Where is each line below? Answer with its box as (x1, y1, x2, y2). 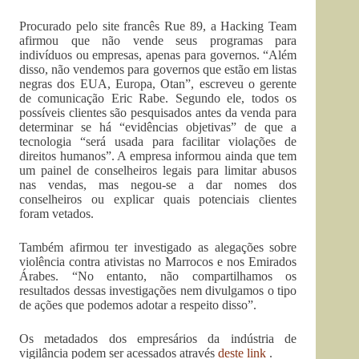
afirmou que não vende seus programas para (19, 33, 297, 47)
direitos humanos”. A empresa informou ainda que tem (19, 148, 297, 163)
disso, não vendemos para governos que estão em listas (19, 62, 297, 76)
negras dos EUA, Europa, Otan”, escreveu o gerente (19, 76, 297, 91)
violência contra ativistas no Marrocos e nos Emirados (19, 254, 297, 268)
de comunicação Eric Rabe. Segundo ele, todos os (19, 91, 297, 105)
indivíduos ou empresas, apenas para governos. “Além (19, 47, 297, 62)
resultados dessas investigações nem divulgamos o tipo (19, 283, 297, 297)
